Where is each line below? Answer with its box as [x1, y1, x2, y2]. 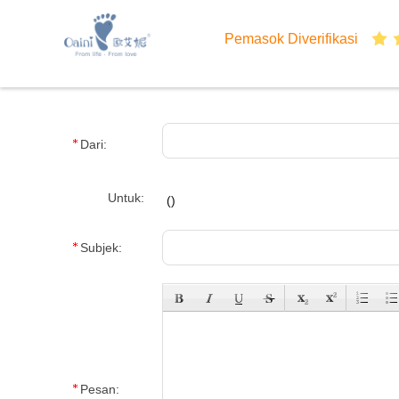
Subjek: [80, 240, 122, 255]
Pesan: [80, 382, 119, 396]
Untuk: [108, 191, 144, 205]
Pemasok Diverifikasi [224, 31, 358, 46]
